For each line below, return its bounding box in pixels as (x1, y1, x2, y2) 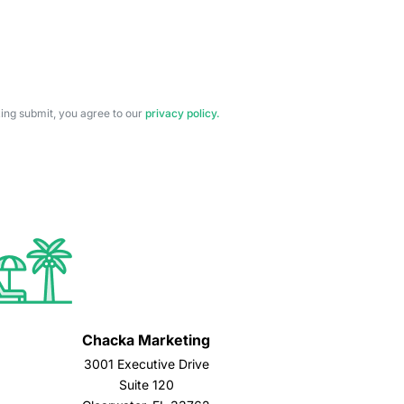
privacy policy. (144, 106, 220, 121)
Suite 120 (118, 376, 174, 392)
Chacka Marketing (82, 330, 210, 349)
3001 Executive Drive (83, 355, 209, 372)
